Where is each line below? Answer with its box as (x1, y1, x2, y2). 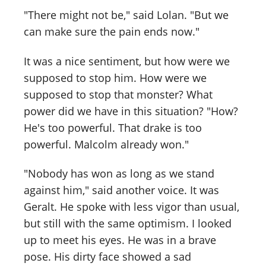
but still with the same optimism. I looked (24, 216, 232, 231)
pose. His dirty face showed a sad (24, 249, 191, 264)
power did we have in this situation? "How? (24, 103, 238, 118)
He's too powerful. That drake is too (24, 120, 202, 135)
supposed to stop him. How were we (24, 70, 207, 85)
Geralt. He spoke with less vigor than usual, (24, 199, 239, 214)
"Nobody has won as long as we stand (24, 166, 214, 181)
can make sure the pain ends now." (24, 24, 199, 39)
